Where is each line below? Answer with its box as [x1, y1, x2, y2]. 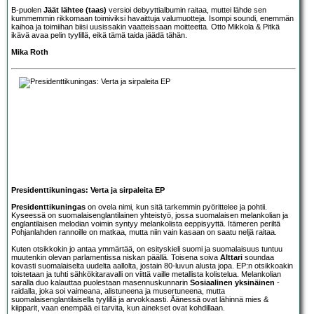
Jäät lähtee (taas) [43, 5, 107, 14]
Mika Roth [11, 47, 48, 56]
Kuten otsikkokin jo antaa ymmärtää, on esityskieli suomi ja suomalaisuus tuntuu [11, 244, 282, 253]
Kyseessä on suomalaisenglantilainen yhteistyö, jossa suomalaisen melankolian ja [11, 210, 288, 219]
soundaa [243, 252, 274, 261]
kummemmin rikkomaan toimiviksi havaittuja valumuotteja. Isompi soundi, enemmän [11, 13, 294, 22]
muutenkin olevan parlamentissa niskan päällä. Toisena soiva [11, 252, 220, 261]
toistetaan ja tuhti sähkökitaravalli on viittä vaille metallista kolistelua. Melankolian [11, 269, 281, 278]
